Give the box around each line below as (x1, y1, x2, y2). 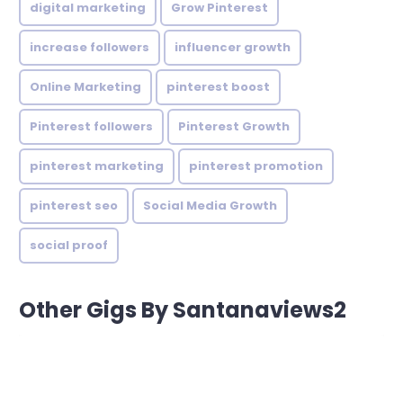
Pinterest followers (30, 117, 153, 135)
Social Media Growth (143, 196, 277, 214)
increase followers (30, 38, 149, 56)
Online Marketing (30, 77, 141, 95)
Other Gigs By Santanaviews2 (19, 294, 346, 325)
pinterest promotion (189, 157, 323, 175)
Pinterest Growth (178, 117, 290, 135)
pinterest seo (30, 196, 118, 214)
